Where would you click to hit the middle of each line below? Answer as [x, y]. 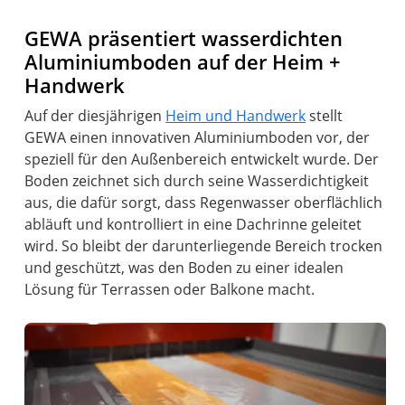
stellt [325, 115]
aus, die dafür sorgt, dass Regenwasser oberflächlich [204, 202]
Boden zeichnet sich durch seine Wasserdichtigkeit [197, 180]
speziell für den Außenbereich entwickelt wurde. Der [202, 159]
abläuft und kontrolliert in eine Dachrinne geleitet [193, 224]
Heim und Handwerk [236, 115]
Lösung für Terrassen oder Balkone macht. [170, 289]
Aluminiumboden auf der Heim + [183, 61]
